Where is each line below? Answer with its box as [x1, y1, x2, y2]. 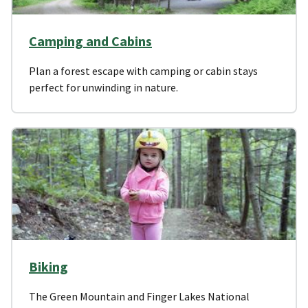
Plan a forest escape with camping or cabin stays [29, 63, 258, 78]
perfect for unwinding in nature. [29, 80, 178, 94]
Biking [29, 257, 68, 275]
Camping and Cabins [29, 32, 152, 49]
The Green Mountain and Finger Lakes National [29, 289, 250, 303]
